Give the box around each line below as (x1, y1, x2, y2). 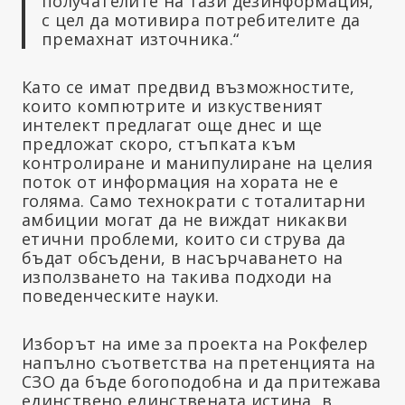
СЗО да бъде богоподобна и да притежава (22, 371, 381, 393)
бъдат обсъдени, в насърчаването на (22, 247, 344, 269)
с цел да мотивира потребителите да (42, 9, 361, 32)
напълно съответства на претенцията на (22, 352, 376, 374)
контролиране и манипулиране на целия (22, 152, 372, 174)
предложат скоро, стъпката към (22, 133, 297, 155)
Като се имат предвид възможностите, (22, 76, 355, 99)
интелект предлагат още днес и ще (22, 114, 323, 137)
